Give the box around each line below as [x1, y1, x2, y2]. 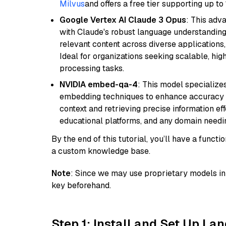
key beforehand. [51, 180, 111, 191]
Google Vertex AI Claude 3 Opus [60, 15, 186, 25]
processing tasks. [60, 63, 124, 74]
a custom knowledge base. [51, 146, 150, 156]
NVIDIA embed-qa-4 [60, 79, 138, 90]
